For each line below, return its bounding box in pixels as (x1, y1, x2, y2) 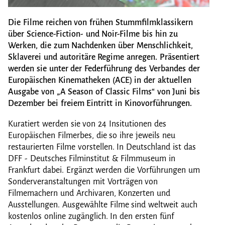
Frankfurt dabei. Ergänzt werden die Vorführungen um (8, 166, 200, 175)
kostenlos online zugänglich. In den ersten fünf (8, 212, 174, 221)
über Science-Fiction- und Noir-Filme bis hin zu (8, 30, 178, 39)
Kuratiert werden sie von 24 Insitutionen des (8, 120, 166, 129)
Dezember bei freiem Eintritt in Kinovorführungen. (8, 99, 192, 108)
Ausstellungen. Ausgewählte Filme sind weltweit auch (8, 200, 197, 210)
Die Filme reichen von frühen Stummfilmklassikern (8, 18, 193, 28)
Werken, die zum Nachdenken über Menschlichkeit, (8, 41, 193, 51)
